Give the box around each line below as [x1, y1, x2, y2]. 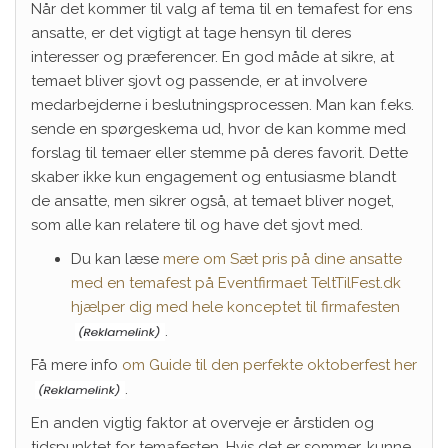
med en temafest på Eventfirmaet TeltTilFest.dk [71, 273, 401, 292]
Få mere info [31, 355, 122, 374]
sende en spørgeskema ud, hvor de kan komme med [31, 119, 406, 138]
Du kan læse [71, 249, 163, 268]
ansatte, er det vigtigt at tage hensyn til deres [31, 23, 351, 42]
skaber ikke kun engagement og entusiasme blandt [31, 167, 396, 186]
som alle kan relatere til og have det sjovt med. [31, 215, 363, 234]
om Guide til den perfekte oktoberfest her [122, 355, 417, 374]
